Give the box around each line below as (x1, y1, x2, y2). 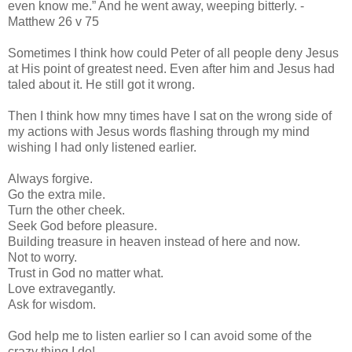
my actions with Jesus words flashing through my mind (8, 125, 310, 139)
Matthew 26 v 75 (8, 15, 99, 29)
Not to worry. (8, 251, 77, 265)
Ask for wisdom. (8, 298, 96, 312)
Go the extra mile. (8, 188, 105, 202)
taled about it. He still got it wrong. (8, 78, 195, 92)
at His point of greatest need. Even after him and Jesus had (8, 62, 335, 76)
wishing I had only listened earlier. (8, 141, 196, 155)
